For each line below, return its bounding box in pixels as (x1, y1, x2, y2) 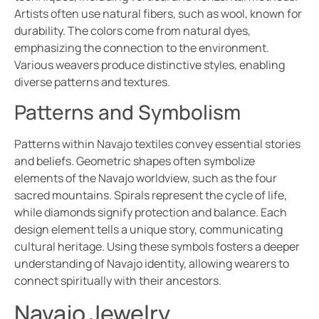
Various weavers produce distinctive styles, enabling (14, 56, 285, 73)
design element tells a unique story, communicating (14, 221, 283, 238)
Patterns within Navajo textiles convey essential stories (14, 136, 300, 152)
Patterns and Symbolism (14, 98, 241, 126)
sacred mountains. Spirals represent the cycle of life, (14, 187, 287, 204)
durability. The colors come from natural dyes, (14, 22, 251, 38)
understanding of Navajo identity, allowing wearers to (14, 256, 289, 272)
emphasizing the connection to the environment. (14, 39, 269, 56)
